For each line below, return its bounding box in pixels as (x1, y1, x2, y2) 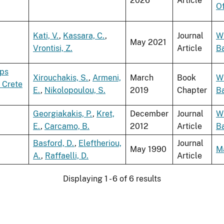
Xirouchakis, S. (33, 73, 88, 83)
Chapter (177, 85, 207, 95)
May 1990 (130, 144, 166, 154)
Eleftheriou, (78, 138, 121, 148)
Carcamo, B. (44, 121, 89, 131)
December (130, 109, 168, 119)
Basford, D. (33, 138, 74, 148)
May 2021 (130, 37, 166, 47)
